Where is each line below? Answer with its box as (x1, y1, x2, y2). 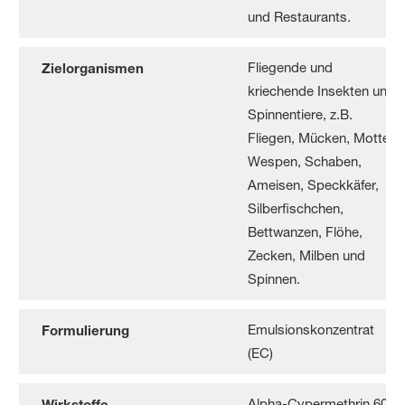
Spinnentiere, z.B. (248, 105, 353, 123)
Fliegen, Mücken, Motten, (248, 128, 401, 146)
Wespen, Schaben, (248, 152, 363, 170)
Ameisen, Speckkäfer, (248, 175, 380, 193)
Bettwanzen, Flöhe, (248, 222, 363, 240)
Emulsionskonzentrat (248, 320, 375, 338)
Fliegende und (248, 58, 334, 76)
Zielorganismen (42, 59, 145, 76)
